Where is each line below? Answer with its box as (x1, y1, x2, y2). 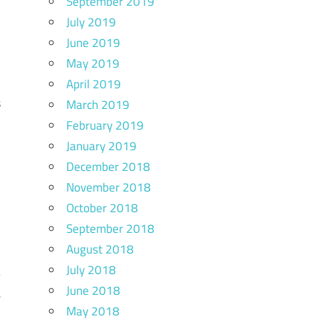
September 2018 (66, 219, 155, 238)
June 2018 (66, 281, 120, 300)
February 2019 (66, 115, 144, 135)
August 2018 (66, 239, 134, 258)
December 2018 (66, 157, 150, 176)
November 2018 (66, 177, 151, 197)
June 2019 (66, 33, 120, 52)
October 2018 (66, 198, 138, 217)
